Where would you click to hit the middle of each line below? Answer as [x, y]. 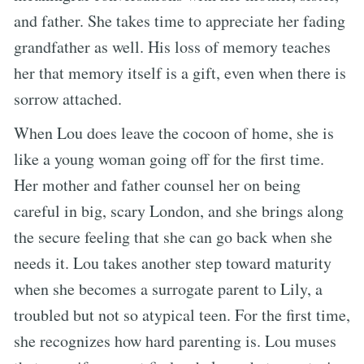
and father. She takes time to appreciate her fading [180, 20]
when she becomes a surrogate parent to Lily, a [168, 288]
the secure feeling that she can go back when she [173, 236]
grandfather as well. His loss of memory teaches [172, 46]
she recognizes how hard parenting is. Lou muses [175, 340]
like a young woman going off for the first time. [169, 158]
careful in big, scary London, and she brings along [179, 210]
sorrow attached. [68, 98]
